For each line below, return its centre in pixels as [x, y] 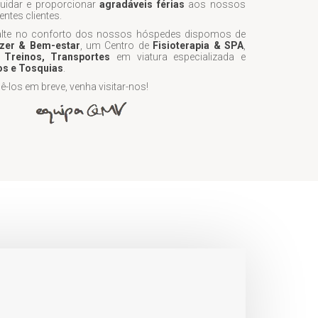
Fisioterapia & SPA [198, 45]
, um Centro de [116, 45]
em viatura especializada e [178, 56]
